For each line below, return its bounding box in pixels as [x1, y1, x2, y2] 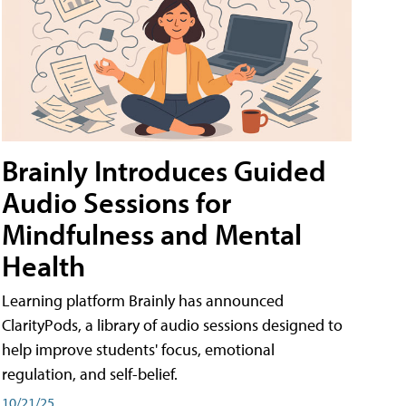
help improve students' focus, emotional [2, 339, 275, 361]
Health [2, 247, 85, 285]
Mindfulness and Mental [2, 216, 302, 253]
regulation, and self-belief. [2, 363, 178, 385]
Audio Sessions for [2, 184, 231, 221]
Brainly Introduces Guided [2, 152, 326, 189]
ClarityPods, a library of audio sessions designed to [2, 314, 343, 336]
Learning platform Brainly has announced [2, 290, 284, 312]
